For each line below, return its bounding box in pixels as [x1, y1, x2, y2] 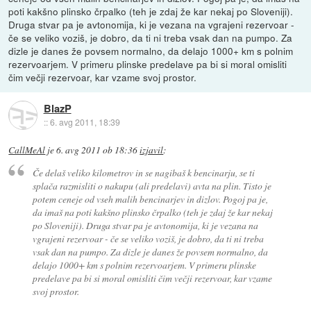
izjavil [140, 143, 164, 156]
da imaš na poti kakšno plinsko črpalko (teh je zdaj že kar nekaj [32, 205, 273, 219]
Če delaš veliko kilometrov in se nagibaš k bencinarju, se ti [32, 166, 255, 180]
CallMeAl [8, 143, 46, 156]
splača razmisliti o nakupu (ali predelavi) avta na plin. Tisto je [32, 179, 271, 193]
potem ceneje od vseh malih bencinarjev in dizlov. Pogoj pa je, [32, 192, 268, 206]
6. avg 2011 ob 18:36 [56, 143, 138, 156]
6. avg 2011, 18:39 [49, 116, 120, 128]
